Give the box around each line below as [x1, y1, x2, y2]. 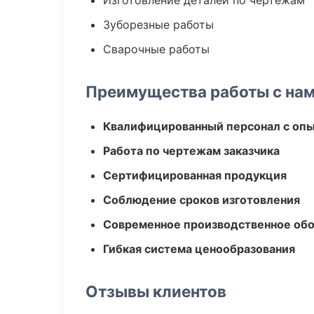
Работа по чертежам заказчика [103, 144, 280, 158]
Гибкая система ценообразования [103, 242, 295, 256]
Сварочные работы [103, 42, 210, 56]
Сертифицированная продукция [103, 168, 287, 182]
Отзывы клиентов [86, 282, 226, 301]
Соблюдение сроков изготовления [103, 193, 300, 207]
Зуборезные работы [103, 18, 214, 32]
